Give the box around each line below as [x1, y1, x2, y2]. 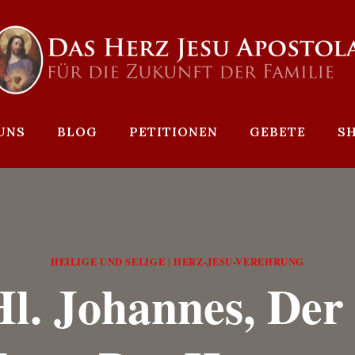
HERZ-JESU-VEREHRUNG [174, 254, 305, 269]
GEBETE [250, 124, 306, 140]
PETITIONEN [129, 124, 218, 140]
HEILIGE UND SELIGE [50, 254, 166, 269]
